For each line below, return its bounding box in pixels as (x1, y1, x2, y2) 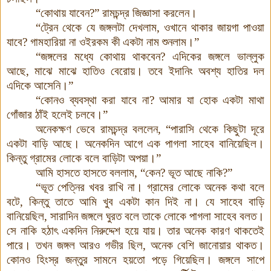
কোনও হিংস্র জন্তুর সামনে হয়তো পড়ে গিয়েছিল (7, 253, 204, 266)
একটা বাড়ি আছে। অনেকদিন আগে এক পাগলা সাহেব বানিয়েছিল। (7, 137, 264, 150)
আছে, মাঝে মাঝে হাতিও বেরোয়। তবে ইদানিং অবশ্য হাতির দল (7, 64, 264, 77)
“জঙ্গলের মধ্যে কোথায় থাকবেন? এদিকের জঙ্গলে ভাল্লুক (36, 50, 264, 63)
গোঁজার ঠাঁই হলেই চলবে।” (7, 108, 108, 121)
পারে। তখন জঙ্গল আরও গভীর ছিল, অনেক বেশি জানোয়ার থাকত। (7, 238, 264, 252)
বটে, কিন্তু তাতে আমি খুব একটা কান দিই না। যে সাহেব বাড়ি (7, 195, 264, 208)
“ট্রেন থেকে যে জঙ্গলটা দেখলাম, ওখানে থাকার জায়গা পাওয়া (36, 21, 264, 34)
